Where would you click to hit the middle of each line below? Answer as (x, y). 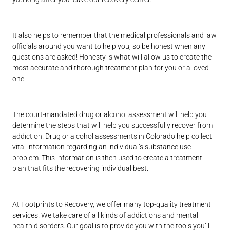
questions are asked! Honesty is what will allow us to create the (112, 57)
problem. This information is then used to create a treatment (108, 158)
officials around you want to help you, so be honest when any (109, 46)
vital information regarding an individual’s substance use (102, 147)
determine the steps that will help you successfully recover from (113, 126)
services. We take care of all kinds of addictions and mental (106, 215)
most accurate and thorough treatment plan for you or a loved (111, 68)
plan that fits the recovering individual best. (81, 169)
